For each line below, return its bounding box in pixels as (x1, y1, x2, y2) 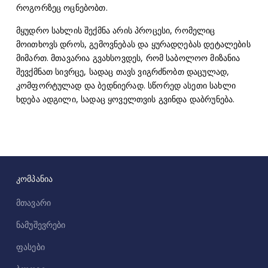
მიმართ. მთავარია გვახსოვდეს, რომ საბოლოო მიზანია (16, 51, 240, 63)
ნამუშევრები (16, 219, 66, 231)
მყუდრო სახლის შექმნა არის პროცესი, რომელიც (16, 24, 215, 36)
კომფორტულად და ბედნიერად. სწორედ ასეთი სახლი (16, 79, 236, 91)
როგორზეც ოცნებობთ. (16, 2, 108, 14)
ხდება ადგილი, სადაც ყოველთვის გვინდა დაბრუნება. (16, 93, 235, 105)
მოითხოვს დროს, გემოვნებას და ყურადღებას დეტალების (16, 38, 251, 50)
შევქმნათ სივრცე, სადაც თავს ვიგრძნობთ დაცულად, (16, 65, 230, 77)
